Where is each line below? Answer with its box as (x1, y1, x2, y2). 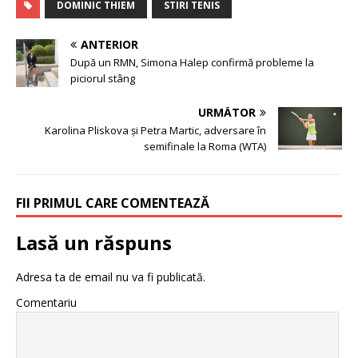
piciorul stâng (70, 71, 135, 86)
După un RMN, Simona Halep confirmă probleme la (70, 55, 314, 70)
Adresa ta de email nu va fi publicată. (16, 268, 205, 284)
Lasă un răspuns (16, 229, 172, 256)
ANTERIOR (81, 37, 138, 52)
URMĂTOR (198, 104, 256, 120)
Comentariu (16, 294, 77, 310)
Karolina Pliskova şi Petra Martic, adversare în (45, 122, 266, 137)
